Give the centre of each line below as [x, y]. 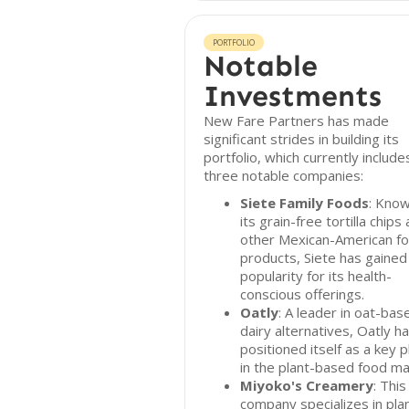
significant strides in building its [301, 139]
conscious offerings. [302, 294]
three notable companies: [283, 175]
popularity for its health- [316, 276]
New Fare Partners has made [296, 121]
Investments [293, 96]
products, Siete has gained [324, 257]
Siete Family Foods [304, 203]
